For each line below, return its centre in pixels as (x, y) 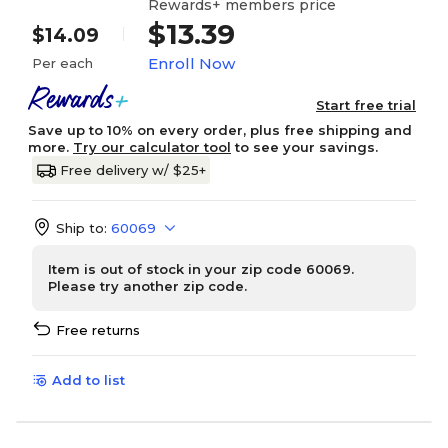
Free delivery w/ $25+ (133, 170)
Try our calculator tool (152, 147)
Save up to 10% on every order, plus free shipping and (220, 130)
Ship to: (81, 228)
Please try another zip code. (147, 286)
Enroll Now (191, 63)
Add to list (88, 380)
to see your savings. (304, 147)
